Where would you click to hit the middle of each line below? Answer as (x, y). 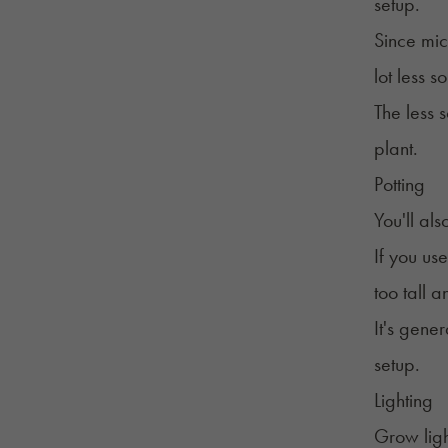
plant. (395, 147)
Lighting (403, 399)
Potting (399, 183)
